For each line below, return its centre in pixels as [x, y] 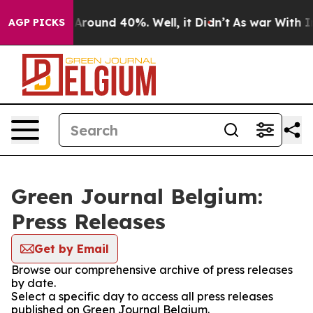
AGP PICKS [37, 22]
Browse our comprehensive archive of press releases [152, 270]
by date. [34, 283]
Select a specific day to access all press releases [142, 296]
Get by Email [72, 249]
